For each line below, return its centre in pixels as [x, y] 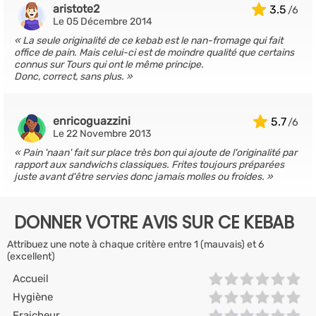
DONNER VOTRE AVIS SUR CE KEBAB [154, 223]
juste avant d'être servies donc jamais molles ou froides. [139, 177]
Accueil [31, 279]
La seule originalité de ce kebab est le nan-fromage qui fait [153, 41]
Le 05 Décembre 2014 [103, 22]
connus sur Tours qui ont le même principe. [109, 65]
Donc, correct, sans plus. [69, 77]
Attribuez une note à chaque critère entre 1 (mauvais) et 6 [135, 244]
